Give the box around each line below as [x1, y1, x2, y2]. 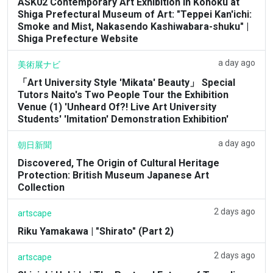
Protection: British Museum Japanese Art [18, 169, 209, 181]
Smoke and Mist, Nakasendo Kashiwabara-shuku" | [18, 20, 249, 32]
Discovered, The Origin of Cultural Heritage [18, 157, 219, 169]
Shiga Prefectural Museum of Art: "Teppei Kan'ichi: [18, 8, 252, 20]
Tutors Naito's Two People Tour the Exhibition [18, 88, 229, 101]
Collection [18, 181, 65, 193]
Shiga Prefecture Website [18, 32, 138, 44]
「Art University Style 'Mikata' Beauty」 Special [18, 76, 235, 88]
